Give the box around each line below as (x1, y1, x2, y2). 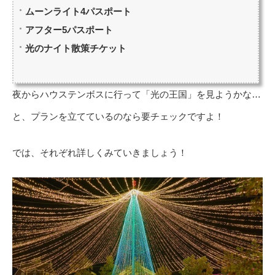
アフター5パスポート (25, 25, 113, 36)
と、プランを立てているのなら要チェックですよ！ (12, 111, 224, 122)
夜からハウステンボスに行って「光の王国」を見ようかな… (12, 89, 261, 100)
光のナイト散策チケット (25, 43, 126, 54)
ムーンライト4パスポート (25, 6, 131, 17)
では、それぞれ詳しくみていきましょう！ (12, 147, 187, 158)
